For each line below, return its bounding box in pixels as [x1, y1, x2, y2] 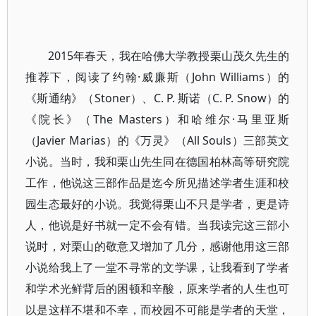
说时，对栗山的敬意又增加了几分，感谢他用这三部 [25, 238, 290, 254]
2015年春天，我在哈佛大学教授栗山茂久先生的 [48, 48, 290, 63]
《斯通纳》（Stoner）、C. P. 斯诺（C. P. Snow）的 [25, 90, 290, 106]
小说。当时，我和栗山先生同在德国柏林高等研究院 [25, 154, 290, 169]
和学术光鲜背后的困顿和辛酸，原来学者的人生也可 [25, 281, 290, 296]
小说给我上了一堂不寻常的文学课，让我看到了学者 [25, 260, 290, 275]
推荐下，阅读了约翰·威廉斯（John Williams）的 [25, 69, 290, 85]
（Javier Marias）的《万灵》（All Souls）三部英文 [25, 133, 290, 148]
